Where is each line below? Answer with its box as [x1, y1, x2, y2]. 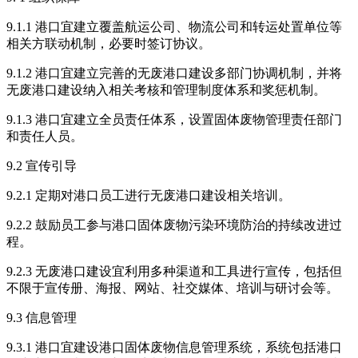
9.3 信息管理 [6, 311, 77, 325]
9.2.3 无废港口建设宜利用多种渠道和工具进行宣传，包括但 [6, 265, 342, 279]
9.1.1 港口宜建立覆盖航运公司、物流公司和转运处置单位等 [6, 20, 342, 34]
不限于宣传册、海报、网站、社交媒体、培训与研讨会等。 [6, 281, 339, 296]
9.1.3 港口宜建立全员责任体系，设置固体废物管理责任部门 [6, 113, 342, 127]
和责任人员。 [6, 129, 83, 144]
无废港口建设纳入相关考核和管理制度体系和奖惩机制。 [6, 83, 326, 97]
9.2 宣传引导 [6, 159, 77, 173]
